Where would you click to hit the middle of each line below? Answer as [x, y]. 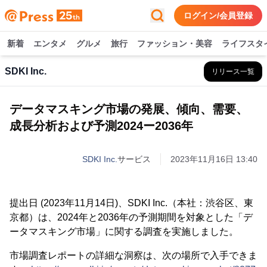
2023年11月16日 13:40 [214, 159]
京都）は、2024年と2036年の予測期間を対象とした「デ [131, 217]
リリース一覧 [233, 72]
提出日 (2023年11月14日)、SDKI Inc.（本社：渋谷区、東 [131, 203]
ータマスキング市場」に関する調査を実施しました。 [124, 232]
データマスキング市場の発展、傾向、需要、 [129, 109]
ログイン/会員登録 [218, 15]
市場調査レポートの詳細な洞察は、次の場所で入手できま [133, 255]
